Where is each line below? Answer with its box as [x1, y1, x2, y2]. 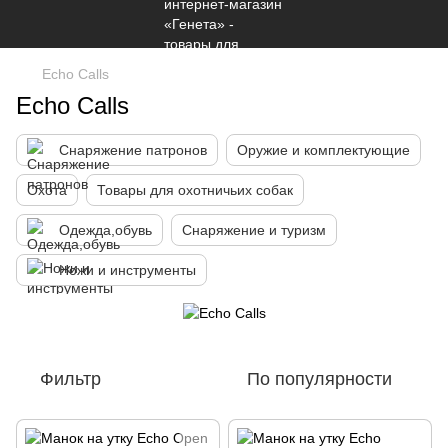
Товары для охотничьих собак [97, 182, 293, 198]
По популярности [247, 369, 392, 390]
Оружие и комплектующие [237, 142, 410, 158]
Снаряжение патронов [59, 142, 207, 158]
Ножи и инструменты [59, 262, 196, 278]
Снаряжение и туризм [182, 222, 326, 238]
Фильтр [40, 369, 101, 390]
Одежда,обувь [59, 222, 152, 238]
